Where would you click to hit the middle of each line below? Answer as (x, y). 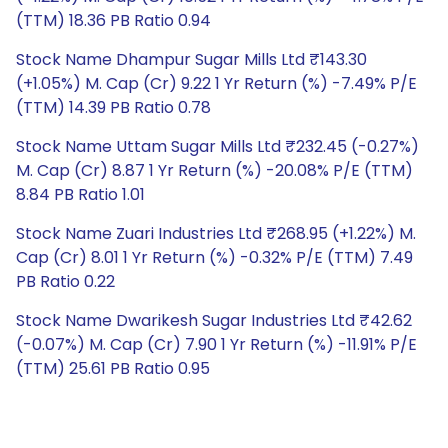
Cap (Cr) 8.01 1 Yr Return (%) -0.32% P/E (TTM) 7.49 (214, 257)
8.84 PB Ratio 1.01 (80, 194)
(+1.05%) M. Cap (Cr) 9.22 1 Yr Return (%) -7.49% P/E (216, 83)
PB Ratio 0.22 (65, 281)
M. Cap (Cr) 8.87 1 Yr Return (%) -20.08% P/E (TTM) (214, 170)
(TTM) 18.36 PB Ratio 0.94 (113, 20)
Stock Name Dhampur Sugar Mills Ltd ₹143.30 (191, 59)
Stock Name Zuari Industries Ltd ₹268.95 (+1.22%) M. (216, 233)
